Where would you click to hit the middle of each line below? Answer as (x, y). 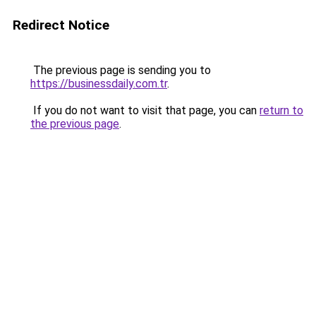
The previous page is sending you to (121, 70)
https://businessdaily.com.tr (99, 84)
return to (281, 110)
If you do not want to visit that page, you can (145, 110)
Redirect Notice (61, 25)
